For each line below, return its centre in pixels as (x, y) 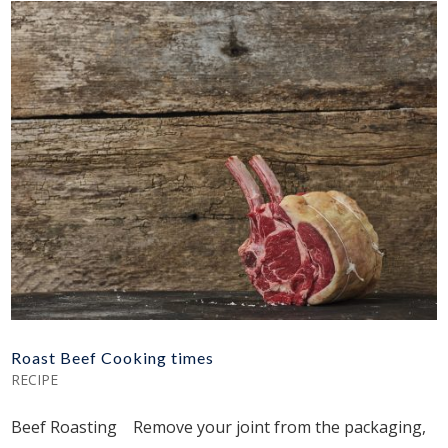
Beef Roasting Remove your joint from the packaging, (219, 427)
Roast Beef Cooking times (113, 358)
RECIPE (35, 380)
